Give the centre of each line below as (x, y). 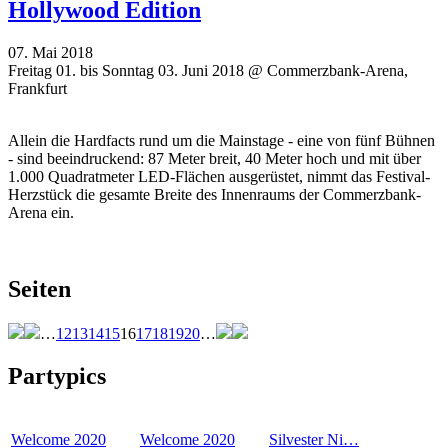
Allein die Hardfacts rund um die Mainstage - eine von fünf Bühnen (221, 141)
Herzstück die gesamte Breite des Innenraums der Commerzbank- (214, 195)
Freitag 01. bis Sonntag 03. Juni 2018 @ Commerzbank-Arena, (208, 71)
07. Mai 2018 (50, 53)
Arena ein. (41, 213)
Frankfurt (37, 89)
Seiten (39, 288)
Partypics (57, 375)
